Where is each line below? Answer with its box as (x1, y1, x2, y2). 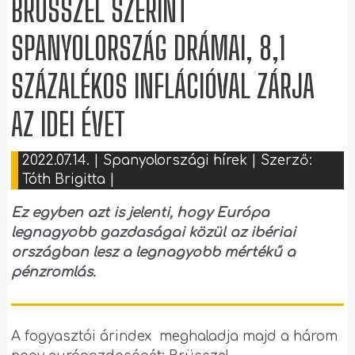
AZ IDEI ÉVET (11, 105, 126, 143)
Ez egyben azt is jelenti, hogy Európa (11, 204, 270, 220)
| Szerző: (247, 152, 313, 168)
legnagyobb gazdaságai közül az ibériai (11, 224, 296, 240)
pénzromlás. (11, 264, 97, 280)
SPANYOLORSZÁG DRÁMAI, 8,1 (11, 29, 286, 67)
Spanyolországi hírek (103, 152, 248, 168)
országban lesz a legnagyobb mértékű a (11, 244, 296, 260)
